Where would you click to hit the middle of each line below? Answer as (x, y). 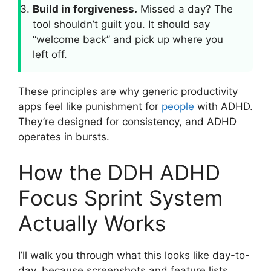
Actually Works (92, 223)
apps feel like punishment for (90, 106)
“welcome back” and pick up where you (128, 39)
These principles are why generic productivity (128, 91)
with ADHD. (224, 106)
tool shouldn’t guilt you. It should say (121, 24)
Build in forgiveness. (85, 9)
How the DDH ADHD (119, 172)
